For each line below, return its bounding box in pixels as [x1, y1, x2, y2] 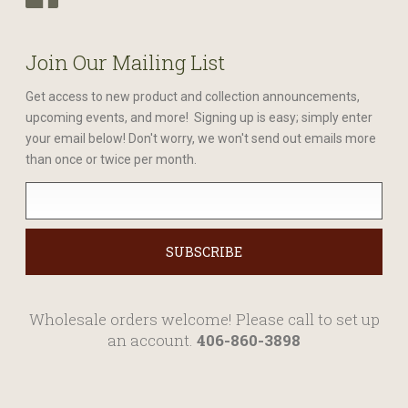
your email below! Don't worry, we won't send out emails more [25, 130, 376, 146]
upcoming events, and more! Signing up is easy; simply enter [25, 109, 372, 125]
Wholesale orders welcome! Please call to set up [28, 308, 380, 330]
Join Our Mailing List [25, 48, 225, 76]
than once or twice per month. [25, 151, 197, 167]
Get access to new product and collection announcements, [25, 88, 360, 104]
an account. [107, 329, 197, 351]
